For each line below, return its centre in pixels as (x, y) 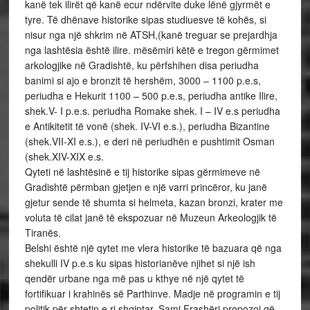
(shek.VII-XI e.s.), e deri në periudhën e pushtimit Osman (149, 142)
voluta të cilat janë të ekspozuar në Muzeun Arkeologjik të (151, 218)
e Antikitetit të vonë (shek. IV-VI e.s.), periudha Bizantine (147, 126)
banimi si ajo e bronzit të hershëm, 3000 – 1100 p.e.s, (143, 81)
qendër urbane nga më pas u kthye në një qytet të (134, 279)
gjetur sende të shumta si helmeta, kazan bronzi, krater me (154, 202)
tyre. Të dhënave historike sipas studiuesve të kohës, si (145, 20)
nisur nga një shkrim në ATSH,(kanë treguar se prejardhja (151, 35)
